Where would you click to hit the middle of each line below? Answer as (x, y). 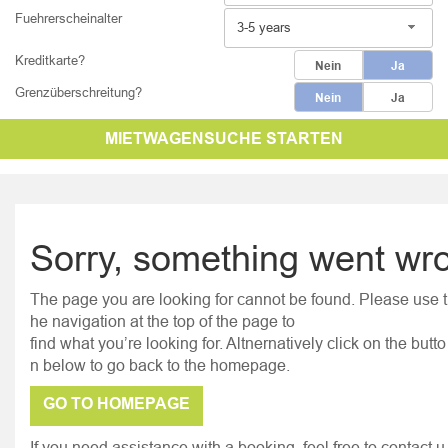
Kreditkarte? (50, 60)
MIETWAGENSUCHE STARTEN (224, 138)
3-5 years (264, 27)
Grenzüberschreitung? (78, 92)
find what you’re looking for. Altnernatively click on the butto (238, 343)
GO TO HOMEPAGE (116, 403)
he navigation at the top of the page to (164, 321)
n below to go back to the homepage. (162, 365)
